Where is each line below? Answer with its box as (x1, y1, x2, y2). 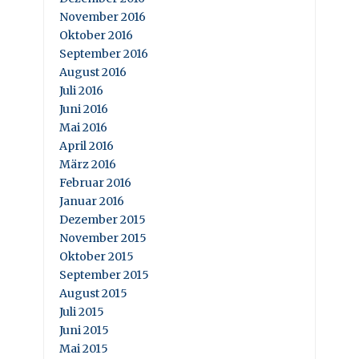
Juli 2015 (59, 304, 104, 319)
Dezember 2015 (59, 212, 146, 227)
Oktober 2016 (59, 27, 133, 42)
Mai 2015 (59, 341, 108, 356)
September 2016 (59, 46, 148, 61)
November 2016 (59, 9, 146, 24)
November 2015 (59, 230, 147, 245)
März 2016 (59, 156, 116, 171)
